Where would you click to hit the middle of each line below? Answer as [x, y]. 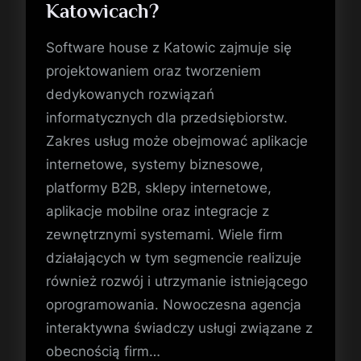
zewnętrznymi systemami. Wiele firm [165, 234]
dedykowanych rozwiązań [131, 94]
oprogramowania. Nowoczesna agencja [174, 304]
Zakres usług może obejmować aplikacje [177, 141]
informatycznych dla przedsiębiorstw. [167, 117]
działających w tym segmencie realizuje [174, 257]
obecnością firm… [104, 351]
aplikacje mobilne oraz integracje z [158, 211]
